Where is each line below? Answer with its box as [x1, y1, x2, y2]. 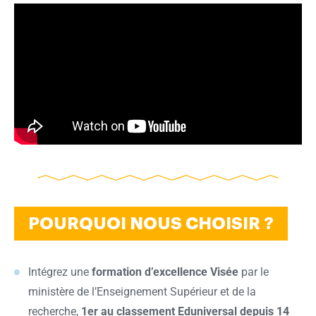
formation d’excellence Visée [92, 265, 241, 279]
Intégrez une [28, 265, 92, 279]
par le [241, 265, 269, 279]
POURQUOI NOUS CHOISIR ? [28, 215, 274, 233]
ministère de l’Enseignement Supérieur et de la [28, 285, 256, 299]
